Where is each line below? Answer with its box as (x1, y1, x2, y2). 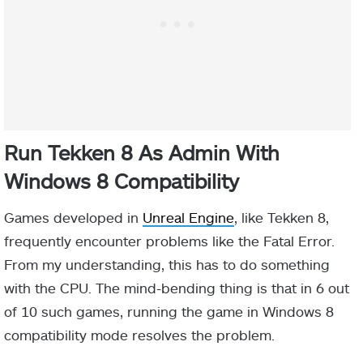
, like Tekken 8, (234, 208, 329, 225)
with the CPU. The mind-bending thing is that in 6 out (4, 279, 349, 296)
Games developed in (4, 208, 143, 225)
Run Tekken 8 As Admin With (4, 140, 280, 165)
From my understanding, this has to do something (4, 255, 330, 272)
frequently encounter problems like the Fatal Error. (4, 232, 335, 249)
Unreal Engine (143, 208, 234, 225)
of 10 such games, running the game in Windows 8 (4, 302, 334, 319)
